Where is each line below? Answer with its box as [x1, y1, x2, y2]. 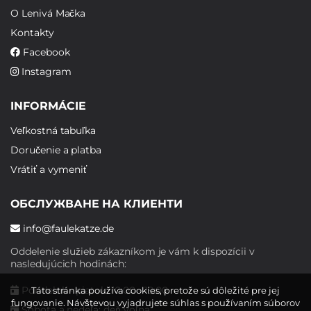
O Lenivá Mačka [10, 7, 86, 19]
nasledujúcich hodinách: [10, 258, 126, 270]
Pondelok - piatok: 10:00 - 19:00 [18, 284, 169, 296]
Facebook [19, 46, 70, 58]
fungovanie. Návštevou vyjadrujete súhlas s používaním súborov [11, 297, 300, 308]
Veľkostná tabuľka [10, 124, 96, 137]
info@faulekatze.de [19, 222, 115, 235]
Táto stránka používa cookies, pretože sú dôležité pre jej [31, 285, 280, 296]
